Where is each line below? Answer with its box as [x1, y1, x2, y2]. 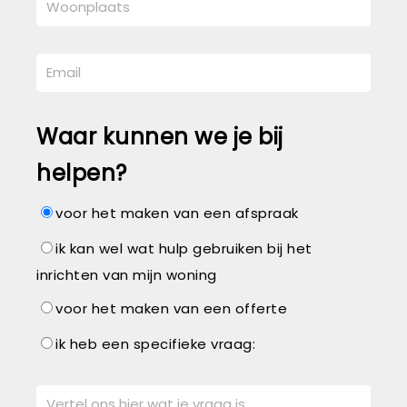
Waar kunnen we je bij [36, 122, 283, 152]
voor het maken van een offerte [55, 299, 287, 318]
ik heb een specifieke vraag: [55, 334, 255, 353]
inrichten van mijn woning [36, 265, 217, 284]
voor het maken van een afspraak [55, 203, 299, 223]
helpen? [36, 158, 127, 188]
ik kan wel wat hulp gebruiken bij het [55, 239, 313, 258]
